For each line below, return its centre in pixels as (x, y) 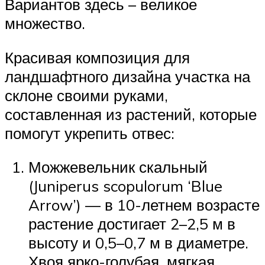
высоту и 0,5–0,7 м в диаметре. (138, 243)
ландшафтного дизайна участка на (127, 76)
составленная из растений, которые (131, 114)
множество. (45, 23)
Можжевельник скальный (118, 167)
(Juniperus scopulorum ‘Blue (125, 186)
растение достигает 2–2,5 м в (132, 224)
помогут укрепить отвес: (90, 133)
